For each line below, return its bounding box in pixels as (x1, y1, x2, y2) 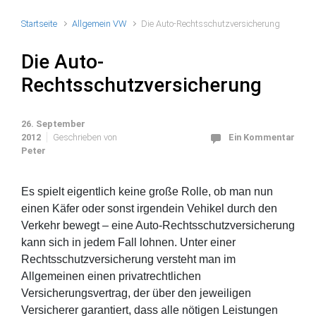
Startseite (21, 18, 57, 29)
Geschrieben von (53, 132, 117, 142)
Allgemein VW (72, 18, 127, 29)
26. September (21, 119, 85, 129)
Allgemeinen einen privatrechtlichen (21, 270, 201, 282)
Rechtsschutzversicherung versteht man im (21, 253, 236, 265)
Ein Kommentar (229, 132, 295, 142)
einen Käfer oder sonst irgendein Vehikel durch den (21, 202, 277, 214)
